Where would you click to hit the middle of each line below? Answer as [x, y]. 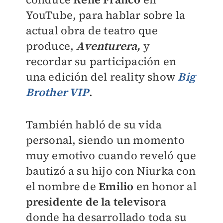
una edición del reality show [102, 77]
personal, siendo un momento [105, 140]
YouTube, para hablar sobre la [106, 15]
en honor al [166, 186]
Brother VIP [57, 92]
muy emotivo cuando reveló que [111, 155]
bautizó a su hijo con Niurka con [111, 171]
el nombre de [62, 186]
